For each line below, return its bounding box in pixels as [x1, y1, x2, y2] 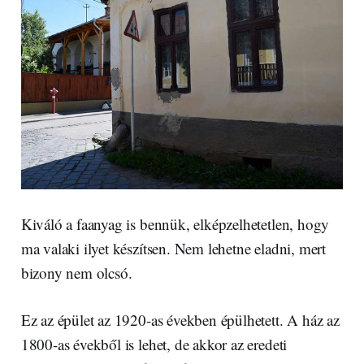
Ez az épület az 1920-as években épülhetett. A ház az [20, 309, 340, 330]
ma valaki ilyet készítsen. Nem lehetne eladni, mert [20, 237, 327, 258]
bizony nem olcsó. [20, 262, 132, 283]
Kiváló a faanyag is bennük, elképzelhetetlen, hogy [20, 213, 330, 234]
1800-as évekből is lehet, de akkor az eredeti [20, 333, 288, 354]
